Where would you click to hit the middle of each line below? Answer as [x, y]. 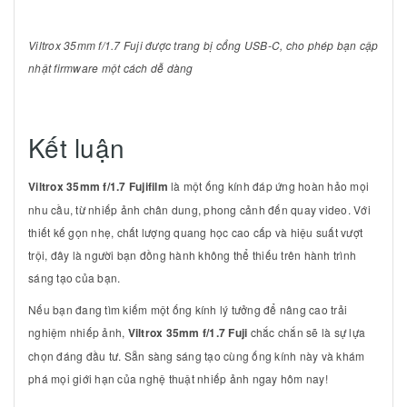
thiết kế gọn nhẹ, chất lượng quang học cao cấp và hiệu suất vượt [195, 233]
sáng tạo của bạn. [74, 278]
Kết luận [77, 148]
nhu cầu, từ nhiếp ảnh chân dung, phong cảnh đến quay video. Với [199, 210]
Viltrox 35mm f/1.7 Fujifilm [98, 187]
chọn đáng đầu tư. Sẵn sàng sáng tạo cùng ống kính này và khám [197, 356]
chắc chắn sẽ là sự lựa [306, 333]
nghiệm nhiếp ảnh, [78, 333]
